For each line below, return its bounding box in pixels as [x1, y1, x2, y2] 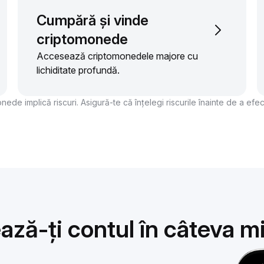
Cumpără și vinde [37, 12, 148, 29]
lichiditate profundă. [37, 64, 120, 77]
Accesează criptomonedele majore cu [37, 50, 198, 62]
